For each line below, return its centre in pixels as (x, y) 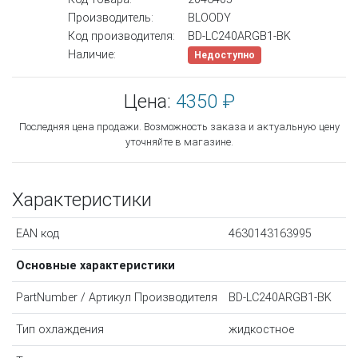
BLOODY (209, 18)
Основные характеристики (95, 265)
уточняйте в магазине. (179, 141)
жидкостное (261, 329)
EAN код (37, 233)
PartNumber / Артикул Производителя (116, 297)
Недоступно (224, 55)
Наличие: (91, 54)
